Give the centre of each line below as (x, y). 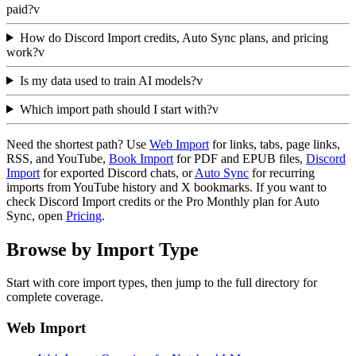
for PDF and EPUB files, (240, 158)
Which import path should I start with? (116, 109)
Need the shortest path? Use (78, 144)
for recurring (282, 172)
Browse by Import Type (103, 249)
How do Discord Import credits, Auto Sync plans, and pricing (174, 37)
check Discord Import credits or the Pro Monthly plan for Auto (163, 201)
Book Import (141, 158)
